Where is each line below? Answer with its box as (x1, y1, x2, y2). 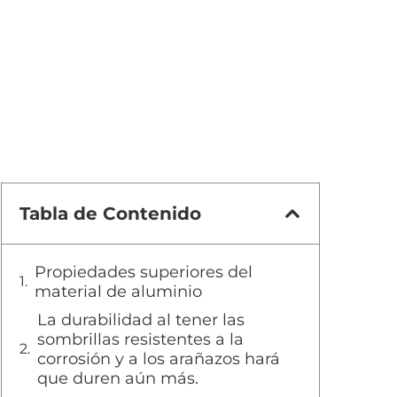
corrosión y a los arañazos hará (37, 349, 280, 369)
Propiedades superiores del (35, 262, 253, 282)
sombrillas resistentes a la (37, 330, 244, 349)
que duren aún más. (37, 369, 198, 388)
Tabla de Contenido (19, 203, 201, 224)
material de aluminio (35, 282, 202, 301)
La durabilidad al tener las (37, 310, 245, 330)
